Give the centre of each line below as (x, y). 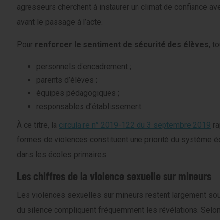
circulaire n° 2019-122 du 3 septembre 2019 (135, 125)
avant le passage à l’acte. (60, 22)
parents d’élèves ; (67, 80)
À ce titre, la (38, 125)
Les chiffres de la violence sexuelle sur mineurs (114, 176)
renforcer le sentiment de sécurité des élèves (122, 44)
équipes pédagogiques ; (78, 93)
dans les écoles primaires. (62, 154)
